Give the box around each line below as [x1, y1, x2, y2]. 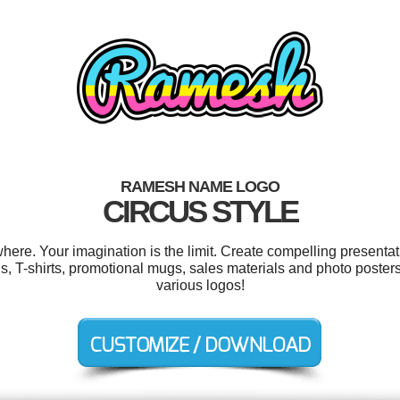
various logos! [155, 278, 245, 293]
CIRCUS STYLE [103, 194, 297, 229]
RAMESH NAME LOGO [121, 178, 279, 196]
